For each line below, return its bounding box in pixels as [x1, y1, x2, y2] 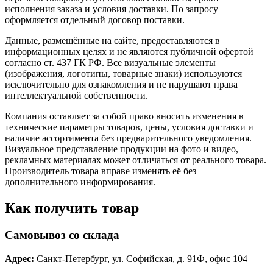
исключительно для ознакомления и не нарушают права [5, 79, 238, 90]
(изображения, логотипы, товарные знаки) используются [5, 68, 242, 79]
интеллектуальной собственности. [5, 90, 148, 101]
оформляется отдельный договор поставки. [5, 15, 185, 26]
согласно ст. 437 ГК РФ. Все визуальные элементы [5, 57, 216, 68]
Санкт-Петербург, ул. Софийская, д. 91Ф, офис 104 [34, 253, 247, 264]
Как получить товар [5, 200, 139, 216]
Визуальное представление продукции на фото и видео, [5, 144, 238, 155]
